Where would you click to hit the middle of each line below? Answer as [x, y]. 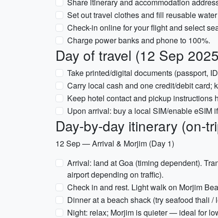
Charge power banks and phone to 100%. [139, 40]
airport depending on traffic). [115, 174]
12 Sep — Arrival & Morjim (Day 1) [115, 143]
